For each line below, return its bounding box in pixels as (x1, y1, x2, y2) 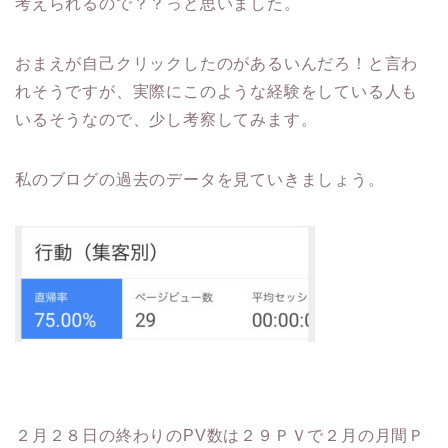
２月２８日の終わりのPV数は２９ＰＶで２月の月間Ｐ (15, 426, 425, 444)
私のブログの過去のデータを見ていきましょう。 (15, 170, 385, 188)
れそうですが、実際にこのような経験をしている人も (15, 82, 419, 100)
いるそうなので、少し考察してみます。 (15, 110, 318, 128)
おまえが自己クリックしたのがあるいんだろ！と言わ (15, 54, 419, 72)
